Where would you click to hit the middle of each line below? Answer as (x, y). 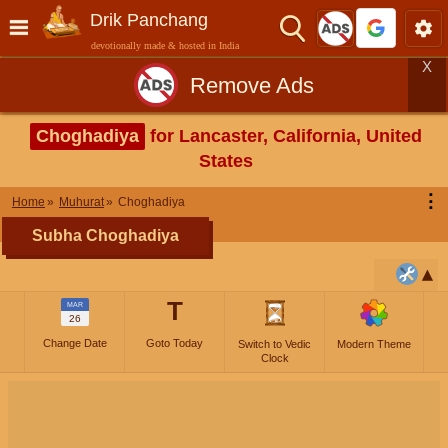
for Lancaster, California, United (283, 136)
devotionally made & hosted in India (165, 45)
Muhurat (81, 202)
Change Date (74, 343)
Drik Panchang (149, 20)
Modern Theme (374, 344)
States (226, 161)
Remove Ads (252, 85)
